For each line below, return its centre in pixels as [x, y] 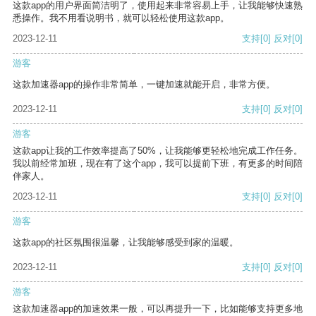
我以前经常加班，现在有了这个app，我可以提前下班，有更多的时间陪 [158, 164]
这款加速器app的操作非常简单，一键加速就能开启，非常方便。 [144, 85]
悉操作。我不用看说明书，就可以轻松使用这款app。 [121, 18]
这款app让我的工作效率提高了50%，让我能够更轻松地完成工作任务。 [158, 151]
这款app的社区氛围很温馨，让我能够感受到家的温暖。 [126, 243]
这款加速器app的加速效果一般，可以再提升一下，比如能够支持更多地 [158, 309]
